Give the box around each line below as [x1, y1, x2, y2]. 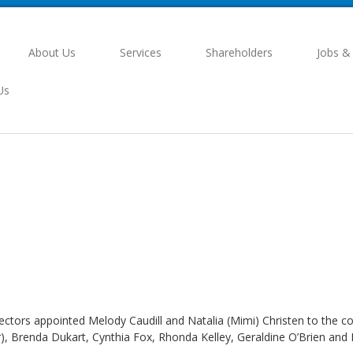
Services [120, 45, 162, 60]
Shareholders [206, 45, 273, 60]
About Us [28, 45, 76, 60]
